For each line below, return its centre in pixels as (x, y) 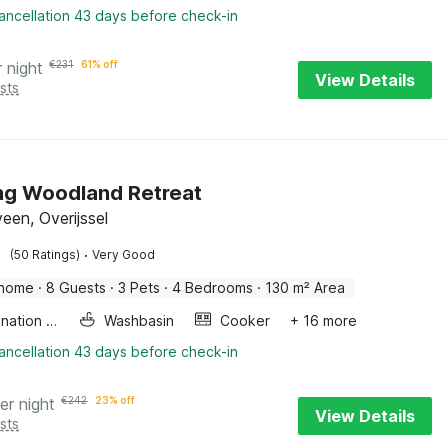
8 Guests (76, 287)
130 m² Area (305, 287)
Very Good (124, 254)
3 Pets (139, 287)
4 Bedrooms (213, 287)
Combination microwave (52, 320)
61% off (100, 64)
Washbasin (139, 320)
